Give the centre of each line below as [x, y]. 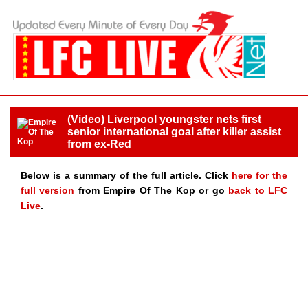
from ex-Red [99, 144]
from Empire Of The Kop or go [152, 190]
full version [48, 190]
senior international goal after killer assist [174, 131]
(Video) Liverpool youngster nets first [164, 119]
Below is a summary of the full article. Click [126, 175]
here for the [260, 175]
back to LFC [258, 190]
